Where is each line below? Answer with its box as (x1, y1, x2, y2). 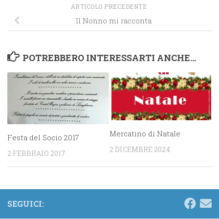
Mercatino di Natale (109, 128, 180, 138)
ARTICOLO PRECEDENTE (70, 2, 149, 10)
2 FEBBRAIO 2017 (7, 148, 66, 158)
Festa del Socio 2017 (7, 132, 79, 142)
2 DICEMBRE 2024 (109, 144, 170, 154)
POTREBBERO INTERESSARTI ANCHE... (22, 51, 196, 64)
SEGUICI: (7, 198, 44, 209)
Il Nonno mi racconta (75, 15, 152, 25)
